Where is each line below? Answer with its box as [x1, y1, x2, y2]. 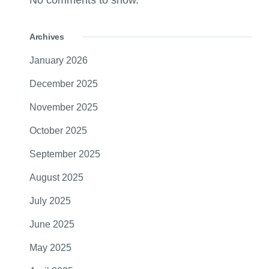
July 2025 [29, 196, 71, 207]
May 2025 [29, 243, 71, 253]
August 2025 [29, 172, 83, 183]
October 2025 [29, 125, 87, 136]
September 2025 [29, 149, 100, 160]
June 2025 [29, 219, 74, 230]
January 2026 [29, 55, 88, 66]
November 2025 [29, 102, 98, 113]
